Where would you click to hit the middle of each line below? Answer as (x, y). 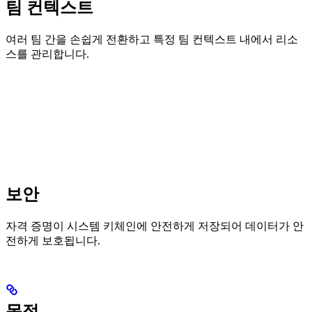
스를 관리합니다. (47, 54)
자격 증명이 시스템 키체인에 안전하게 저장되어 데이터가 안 (155, 226)
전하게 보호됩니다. (53, 241)
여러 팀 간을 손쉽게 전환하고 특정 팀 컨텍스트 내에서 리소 (152, 40)
